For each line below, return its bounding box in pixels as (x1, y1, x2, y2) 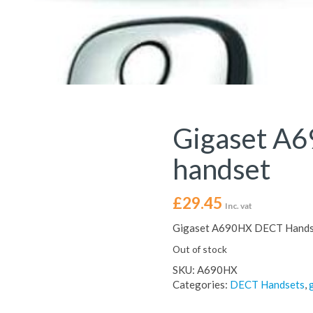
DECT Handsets (229, 278, 305, 291)
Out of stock (172, 243, 227, 255)
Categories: (172, 278, 230, 291)
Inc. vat (224, 201, 252, 211)
